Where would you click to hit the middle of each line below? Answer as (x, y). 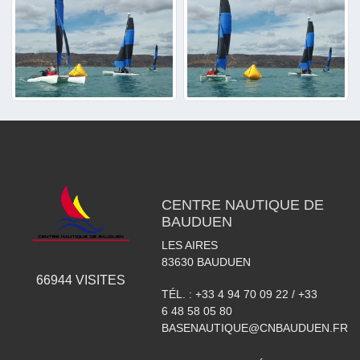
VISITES (98, 280)
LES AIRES (189, 245)
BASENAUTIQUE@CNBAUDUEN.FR (254, 328)
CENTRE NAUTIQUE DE (242, 205)
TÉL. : (178, 295)
